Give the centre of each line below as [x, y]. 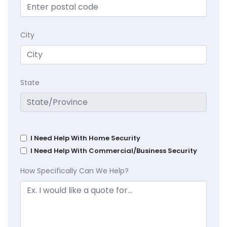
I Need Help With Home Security [85, 138]
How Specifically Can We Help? [74, 171]
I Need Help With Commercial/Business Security [114, 151]
